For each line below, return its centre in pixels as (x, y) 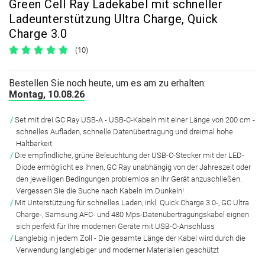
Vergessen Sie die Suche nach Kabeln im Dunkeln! (100, 191)
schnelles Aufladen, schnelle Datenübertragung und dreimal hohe (125, 132)
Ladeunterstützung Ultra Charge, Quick (114, 19)
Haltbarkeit (34, 143)
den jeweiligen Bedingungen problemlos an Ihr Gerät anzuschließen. (129, 179)
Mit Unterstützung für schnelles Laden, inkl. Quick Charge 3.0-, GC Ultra (132, 203)
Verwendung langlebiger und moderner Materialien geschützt (117, 250)
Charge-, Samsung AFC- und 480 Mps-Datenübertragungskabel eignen (132, 214)
